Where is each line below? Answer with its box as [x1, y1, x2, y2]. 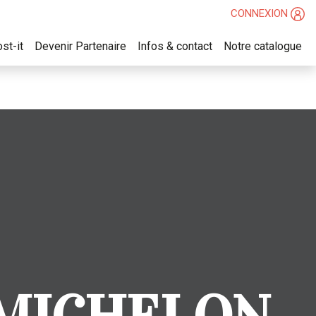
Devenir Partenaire [35, 39, 126, 54]
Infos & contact [138, 39, 212, 54]
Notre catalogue [224, 39, 302, 54]
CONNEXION [231, 7, 288, 20]
